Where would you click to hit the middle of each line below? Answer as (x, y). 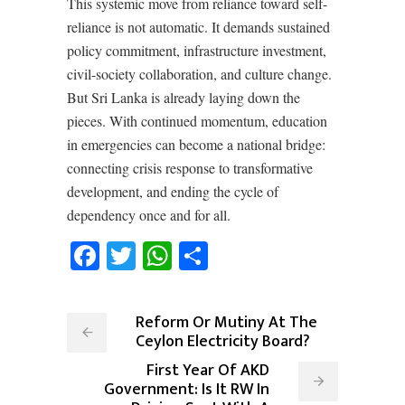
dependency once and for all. (149, 215)
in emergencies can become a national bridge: (196, 144)
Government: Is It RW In (187, 390)
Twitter (187, 255)
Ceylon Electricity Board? (223, 342)
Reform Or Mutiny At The (226, 323)
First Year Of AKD (208, 371)
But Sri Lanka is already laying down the (184, 97)
